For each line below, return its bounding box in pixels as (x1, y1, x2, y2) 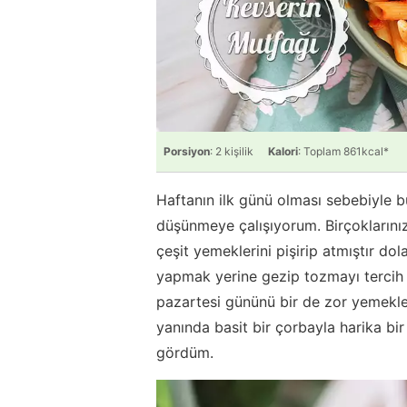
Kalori (268, 144, 298, 158)
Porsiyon (164, 144, 210, 158)
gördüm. (156, 342, 213, 362)
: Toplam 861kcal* (298, 144, 389, 158)
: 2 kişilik (210, 144, 253, 158)
